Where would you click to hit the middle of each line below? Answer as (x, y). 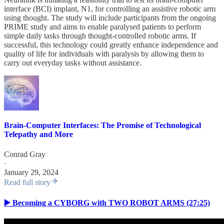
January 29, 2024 (31, 172)
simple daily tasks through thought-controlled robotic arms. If (100, 36)
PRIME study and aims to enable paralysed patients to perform (102, 27)
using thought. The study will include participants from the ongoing (110, 18)
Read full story (27, 182)
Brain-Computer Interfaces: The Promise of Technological (102, 125)
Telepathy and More (38, 134)
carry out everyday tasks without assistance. (73, 63)
